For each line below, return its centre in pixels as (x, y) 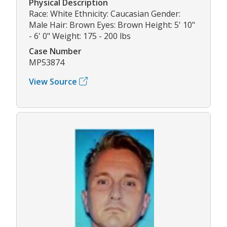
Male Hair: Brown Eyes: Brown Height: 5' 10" (112, 25)
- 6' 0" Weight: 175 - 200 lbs (80, 36)
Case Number (55, 51)
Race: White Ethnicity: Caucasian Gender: (105, 13)
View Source (53, 81)
